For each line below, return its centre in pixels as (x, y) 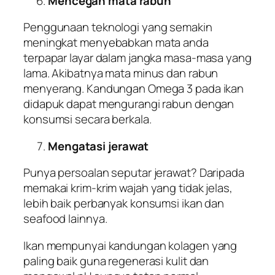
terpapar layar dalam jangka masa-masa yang (137, 58)
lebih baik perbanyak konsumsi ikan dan (124, 203)
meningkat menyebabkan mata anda (116, 43)
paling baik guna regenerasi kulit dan (116, 261)
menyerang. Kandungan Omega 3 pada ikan (134, 89)
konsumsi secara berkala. (87, 119)
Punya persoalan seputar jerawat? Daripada (134, 173)
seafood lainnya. (65, 219)
